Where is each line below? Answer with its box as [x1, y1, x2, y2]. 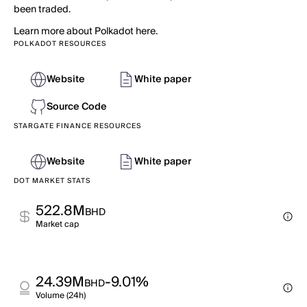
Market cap [36, 217, 79, 232]
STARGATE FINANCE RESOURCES [14, 120, 141, 132]
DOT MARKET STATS [14, 175, 90, 187]
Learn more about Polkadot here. [14, 23, 158, 40]
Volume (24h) [36, 288, 86, 303]
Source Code [47, 99, 107, 115]
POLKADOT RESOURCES [14, 38, 106, 50]
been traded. [14, 1, 71, 18]
